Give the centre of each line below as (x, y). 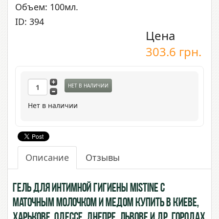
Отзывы (103, 158)
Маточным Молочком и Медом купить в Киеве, (106, 203)
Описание (47, 158)
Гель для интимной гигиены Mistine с (89, 189)
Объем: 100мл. (47, 7)
